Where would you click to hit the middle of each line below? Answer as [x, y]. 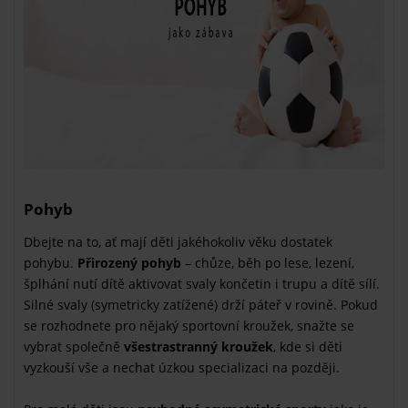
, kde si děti [308, 346]
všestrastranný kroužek [199, 346]
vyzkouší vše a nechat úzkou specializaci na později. [182, 367]
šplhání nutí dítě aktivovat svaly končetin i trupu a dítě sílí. [202, 283]
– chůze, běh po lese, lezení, [268, 262]
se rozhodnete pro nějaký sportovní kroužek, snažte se [189, 325]
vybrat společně [74, 346]
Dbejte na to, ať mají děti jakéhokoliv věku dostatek [178, 241]
